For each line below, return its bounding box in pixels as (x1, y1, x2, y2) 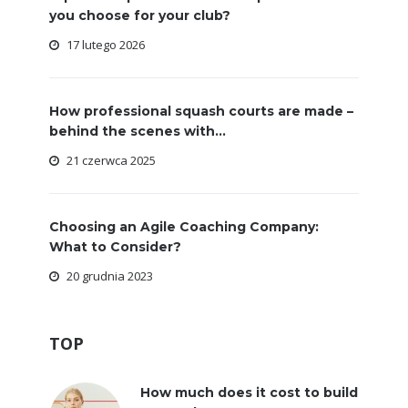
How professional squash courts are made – (49, 103, 353, 119)
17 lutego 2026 (66, 36, 145, 53)
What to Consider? (49, 239, 181, 255)
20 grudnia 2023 (66, 268, 153, 284)
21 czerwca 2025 (66, 152, 156, 168)
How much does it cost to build (140, 384, 358, 401)
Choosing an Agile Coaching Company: (49, 219, 319, 235)
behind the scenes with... (49, 123, 226, 139)
